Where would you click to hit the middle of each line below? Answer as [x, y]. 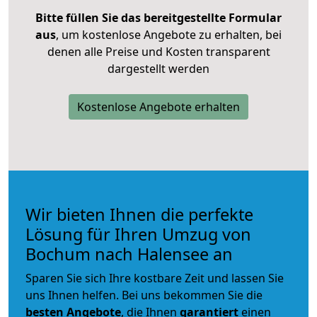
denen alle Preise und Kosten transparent [158, 51]
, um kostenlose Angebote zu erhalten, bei [169, 34]
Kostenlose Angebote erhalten [158, 106]
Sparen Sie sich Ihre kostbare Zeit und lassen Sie [155, 278]
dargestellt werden [158, 68]
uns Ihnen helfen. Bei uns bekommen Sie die [144, 295]
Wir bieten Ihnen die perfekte [139, 214]
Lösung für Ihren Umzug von [138, 234]
